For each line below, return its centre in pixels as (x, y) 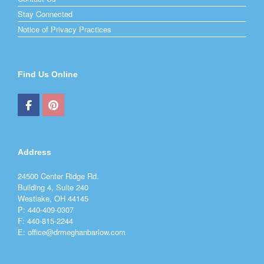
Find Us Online (48, 75)
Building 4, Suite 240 (53, 187)
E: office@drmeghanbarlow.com (72, 232)
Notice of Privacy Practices (65, 29)
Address (34, 152)
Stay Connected (45, 14)
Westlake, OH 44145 (53, 199)
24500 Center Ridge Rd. (58, 176)
